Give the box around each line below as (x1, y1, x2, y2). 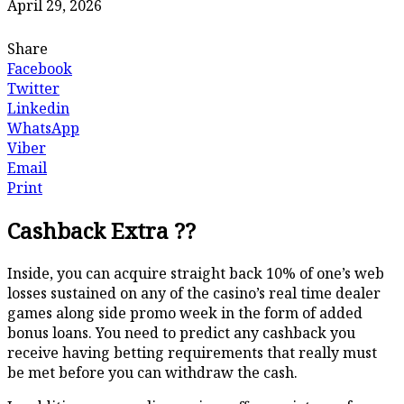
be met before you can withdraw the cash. (7, 363, 298, 383)
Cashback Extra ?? (7, 216, 196, 246)
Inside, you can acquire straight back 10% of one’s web (7, 263, 384, 284)
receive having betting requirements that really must (7, 343, 377, 363)
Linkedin (7, 98, 69, 119)
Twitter (7, 78, 60, 99)
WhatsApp (7, 118, 79, 139)
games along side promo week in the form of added (7, 303, 363, 324)
